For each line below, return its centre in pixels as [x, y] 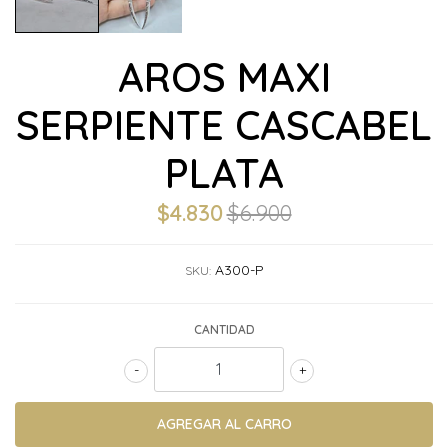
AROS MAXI [224, 76]
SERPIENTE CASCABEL [224, 124]
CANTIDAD [224, 329]
